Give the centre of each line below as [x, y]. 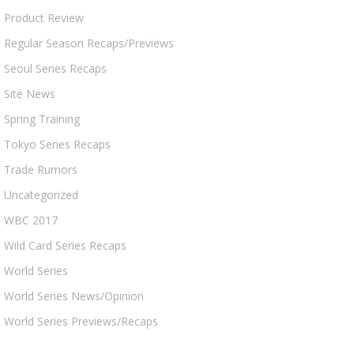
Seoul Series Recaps [55, 68]
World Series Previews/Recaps [81, 321]
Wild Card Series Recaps [65, 245]
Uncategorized [41, 194]
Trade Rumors [41, 169]
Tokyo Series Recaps [57, 144]
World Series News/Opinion [74, 296]
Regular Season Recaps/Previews [89, 43]
